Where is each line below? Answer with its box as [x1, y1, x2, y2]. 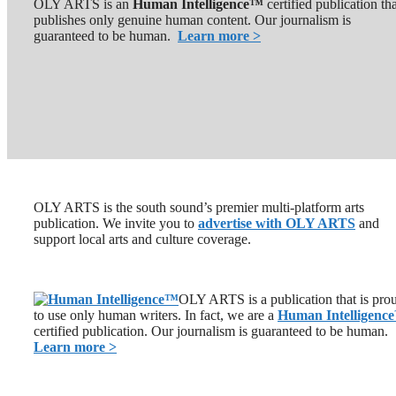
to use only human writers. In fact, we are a [34, 307, 278, 323]
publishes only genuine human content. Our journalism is [34, 11, 351, 27]
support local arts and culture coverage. [34, 231, 251, 247]
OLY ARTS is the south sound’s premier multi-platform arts [34, 199, 364, 215]
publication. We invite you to [34, 215, 198, 231]
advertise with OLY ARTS [198, 215, 355, 231]
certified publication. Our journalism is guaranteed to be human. [34, 323, 388, 339]
